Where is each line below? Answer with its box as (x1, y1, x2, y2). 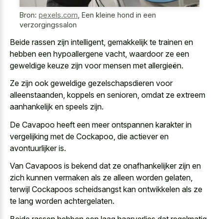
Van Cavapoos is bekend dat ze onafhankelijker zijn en (10, 161, 201, 171)
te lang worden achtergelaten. (10, 196, 114, 206)
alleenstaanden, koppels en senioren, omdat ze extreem (10, 90, 205, 100)
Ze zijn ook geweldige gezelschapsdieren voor (10, 78, 173, 88)
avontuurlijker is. (10, 143, 66, 153)
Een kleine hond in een (82, 11, 156, 20)
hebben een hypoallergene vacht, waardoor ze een (10, 48, 189, 59)
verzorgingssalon (20, 21, 77, 29)
